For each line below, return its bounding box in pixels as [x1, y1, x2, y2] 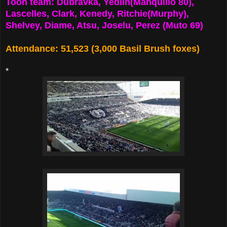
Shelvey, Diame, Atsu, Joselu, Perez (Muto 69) [6, 20, 203, 30]
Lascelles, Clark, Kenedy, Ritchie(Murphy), [6, 8, 189, 19]
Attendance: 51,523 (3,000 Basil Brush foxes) [6, 43, 200, 54]
